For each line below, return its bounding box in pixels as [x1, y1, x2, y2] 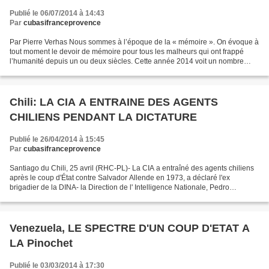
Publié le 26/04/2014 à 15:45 [10, 135, 104, 144]
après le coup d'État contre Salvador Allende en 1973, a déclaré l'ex [10, 174, 230, 182]
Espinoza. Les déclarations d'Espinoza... [10, 193, 141, 201]
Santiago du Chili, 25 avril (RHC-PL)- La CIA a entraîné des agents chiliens [10, 164, 254, 172]
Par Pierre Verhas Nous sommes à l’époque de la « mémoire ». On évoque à [10, 38, 259, 46]
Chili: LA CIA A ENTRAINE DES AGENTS [10, 96, 218, 108]
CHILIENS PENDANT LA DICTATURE [10, 111, 197, 123]
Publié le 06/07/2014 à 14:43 [10, 9, 104, 17]
